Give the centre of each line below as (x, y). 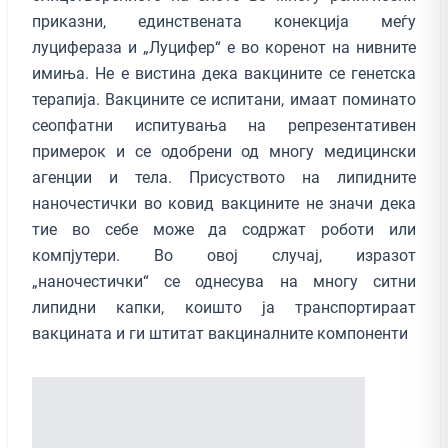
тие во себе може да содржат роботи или (224, 229)
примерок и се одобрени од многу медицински (224, 151)
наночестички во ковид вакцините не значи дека (224, 203)
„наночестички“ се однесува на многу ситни (224, 281)
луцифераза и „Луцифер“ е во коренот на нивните (224, 47)
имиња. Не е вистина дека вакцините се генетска (224, 73)
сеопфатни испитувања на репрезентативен (224, 125)
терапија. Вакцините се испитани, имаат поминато (224, 99)
